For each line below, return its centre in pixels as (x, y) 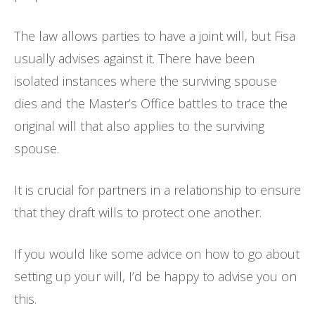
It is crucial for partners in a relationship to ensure (157, 189)
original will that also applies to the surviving (139, 126)
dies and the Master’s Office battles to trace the (151, 103)
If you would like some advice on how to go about (157, 253)
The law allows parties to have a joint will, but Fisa (155, 36)
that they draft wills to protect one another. (138, 212)
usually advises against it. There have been (134, 58)
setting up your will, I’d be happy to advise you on (155, 276)
